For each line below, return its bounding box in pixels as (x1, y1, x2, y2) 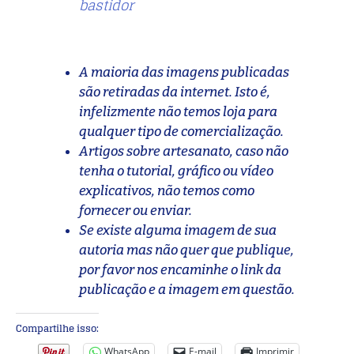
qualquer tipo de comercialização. (79, 122, 284, 140)
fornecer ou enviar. (79, 201, 192, 219)
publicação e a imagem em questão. (79, 281, 297, 298)
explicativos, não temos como (79, 182, 254, 199)
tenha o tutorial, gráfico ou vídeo (79, 162, 273, 179)
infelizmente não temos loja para (79, 103, 277, 120)
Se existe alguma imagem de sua (79, 221, 277, 239)
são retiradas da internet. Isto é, (79, 83, 270, 100)
